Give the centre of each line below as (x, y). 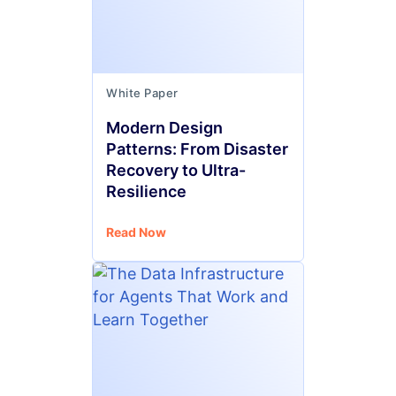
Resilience (146, 191)
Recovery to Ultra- (176, 170)
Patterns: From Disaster (197, 149)
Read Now (136, 232)
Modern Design (164, 128)
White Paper (142, 93)
